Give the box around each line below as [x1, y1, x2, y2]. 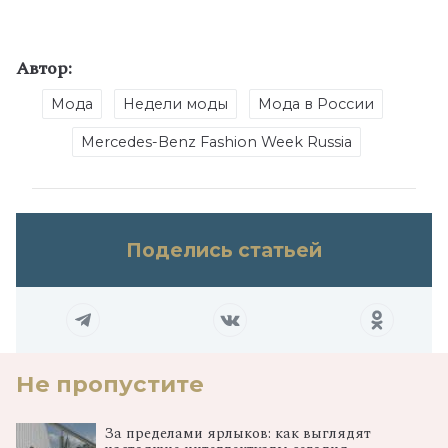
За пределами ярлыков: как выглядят [104, 423, 371, 446]
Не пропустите [16, 370, 204, 399]
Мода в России [257, 95, 374, 114]
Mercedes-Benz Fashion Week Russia [80, 133, 352, 152]
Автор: [16, 55, 72, 83]
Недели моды [122, 95, 228, 114]
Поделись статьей [126, 238, 322, 263]
